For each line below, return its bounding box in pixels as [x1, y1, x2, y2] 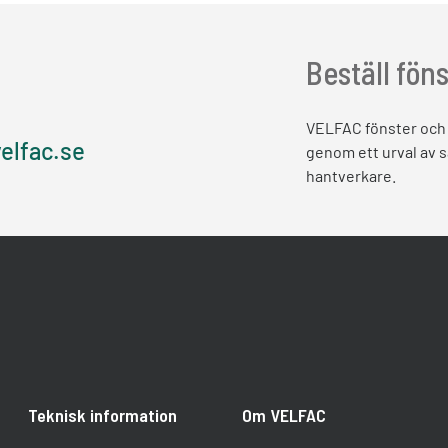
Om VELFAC [241, 403, 326, 426]
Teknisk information [27, 403, 177, 426]
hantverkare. [306, 165, 396, 185]
